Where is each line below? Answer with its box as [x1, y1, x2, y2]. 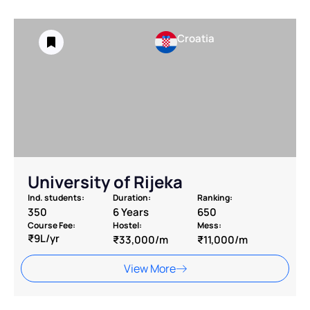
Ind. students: [28, 192, 84, 204]
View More [123, 261, 176, 277]
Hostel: [112, 219, 142, 232]
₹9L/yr [28, 231, 60, 246]
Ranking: [197, 192, 233, 204]
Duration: [112, 192, 151, 204]
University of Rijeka [28, 170, 183, 194]
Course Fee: [28, 219, 75, 232]
